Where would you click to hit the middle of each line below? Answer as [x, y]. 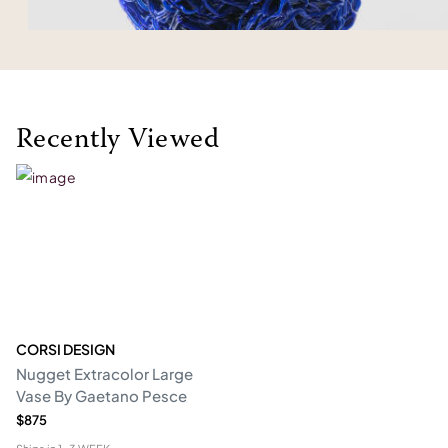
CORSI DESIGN [65, 349]
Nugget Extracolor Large [104, 373]
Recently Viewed [118, 140]
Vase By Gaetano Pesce [101, 395]
